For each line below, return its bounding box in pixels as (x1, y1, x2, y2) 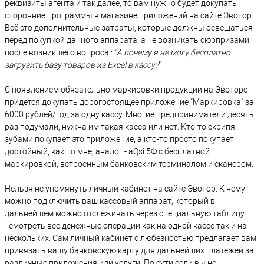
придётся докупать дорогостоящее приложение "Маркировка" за (5, 97, 254, 107)
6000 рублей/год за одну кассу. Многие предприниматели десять (5, 110, 254, 120)
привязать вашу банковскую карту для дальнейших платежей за (5, 246, 254, 256)
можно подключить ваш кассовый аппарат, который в (5, 196, 215, 206)
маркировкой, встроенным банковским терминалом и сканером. (5, 159, 255, 169)
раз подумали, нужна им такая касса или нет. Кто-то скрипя (5, 122, 235, 132)
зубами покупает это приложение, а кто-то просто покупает (5, 134, 234, 144)
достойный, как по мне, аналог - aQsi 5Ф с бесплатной (5, 147, 210, 157)
